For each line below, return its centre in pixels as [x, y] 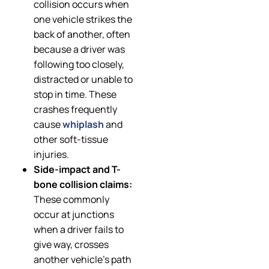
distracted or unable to [83, 80]
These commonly [71, 200]
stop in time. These [75, 95]
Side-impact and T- [77, 170]
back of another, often [82, 35]
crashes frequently [75, 110]
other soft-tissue [71, 140]
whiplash [83, 125]
